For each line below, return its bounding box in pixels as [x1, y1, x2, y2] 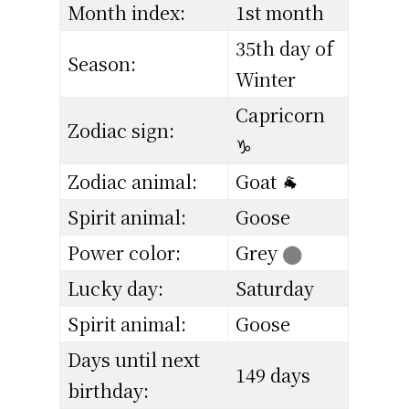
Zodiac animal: [68, 168, 198, 195]
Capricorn [236, 101, 326, 129]
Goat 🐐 [236, 168, 300, 195]
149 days [236, 362, 311, 389]
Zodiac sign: [68, 117, 175, 144]
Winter [236, 66, 297, 93]
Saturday [236, 275, 315, 302]
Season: [68, 50, 137, 78]
